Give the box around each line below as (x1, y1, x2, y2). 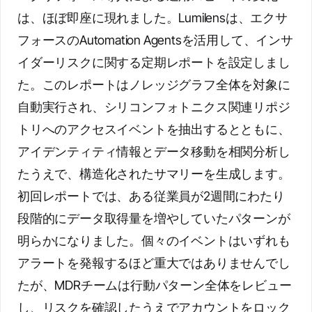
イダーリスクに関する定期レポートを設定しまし (17, 55, 290, 70)
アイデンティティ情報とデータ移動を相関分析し (17, 144, 290, 159)
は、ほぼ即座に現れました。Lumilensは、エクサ (17, 10, 288, 25)
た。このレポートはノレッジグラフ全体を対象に (17, 77, 290, 92)
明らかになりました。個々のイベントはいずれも (17, 233, 290, 248)
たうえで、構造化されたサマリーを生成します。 (17, 166, 290, 181)
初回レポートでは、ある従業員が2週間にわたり (17, 189, 285, 203)
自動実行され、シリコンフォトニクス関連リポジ (17, 100, 290, 114)
